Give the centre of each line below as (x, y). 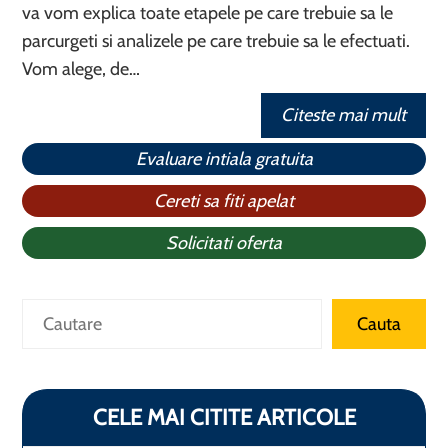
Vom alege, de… (81, 69)
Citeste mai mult (343, 115)
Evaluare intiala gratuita (224, 159)
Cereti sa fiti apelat (224, 201)
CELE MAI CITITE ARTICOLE (224, 417)
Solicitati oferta (224, 243)
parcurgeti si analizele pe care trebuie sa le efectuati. (216, 41)
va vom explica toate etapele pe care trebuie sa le (208, 13)
